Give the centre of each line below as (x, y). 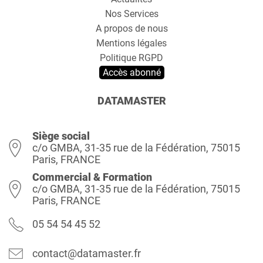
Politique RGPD (131, 58)
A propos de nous (131, 28)
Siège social (61, 136)
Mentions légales (131, 43)
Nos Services (131, 14)
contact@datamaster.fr (87, 253)
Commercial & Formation (92, 177)
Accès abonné (131, 73)
